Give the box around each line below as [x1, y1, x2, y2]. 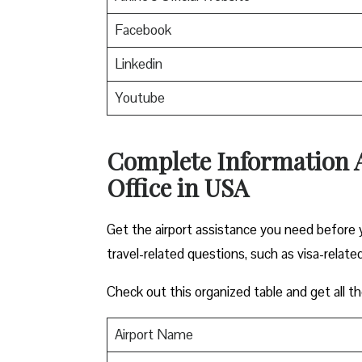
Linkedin [114, 54, 162, 73]
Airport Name [114, 325, 193, 343]
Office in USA [107, 170, 249, 204]
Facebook [114, 20, 171, 39]
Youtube [114, 88, 165, 107]
